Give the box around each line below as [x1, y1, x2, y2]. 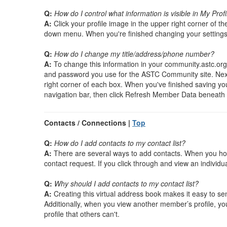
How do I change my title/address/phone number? [54, 49, 214, 59]
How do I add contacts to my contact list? [54, 138, 185, 148]
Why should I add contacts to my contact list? [54, 178, 199, 188]
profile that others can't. [44, 209, 120, 219]
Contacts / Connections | [44, 118, 132, 128]
